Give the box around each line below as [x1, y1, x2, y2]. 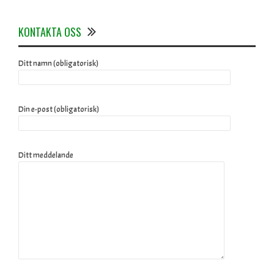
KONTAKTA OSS [18, 23, 81, 40]
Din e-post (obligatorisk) [18, 104, 99, 114]
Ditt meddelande [18, 150, 73, 160]
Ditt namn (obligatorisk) [18, 58, 98, 68]
